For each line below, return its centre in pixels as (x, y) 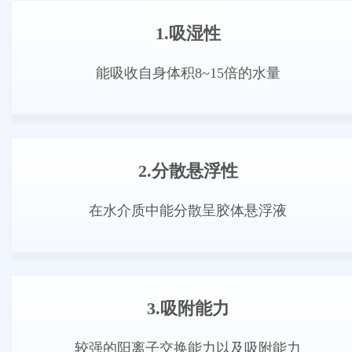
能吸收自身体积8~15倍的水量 (188, 73)
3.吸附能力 (188, 309)
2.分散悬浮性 (188, 171)
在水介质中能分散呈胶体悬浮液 (188, 211)
